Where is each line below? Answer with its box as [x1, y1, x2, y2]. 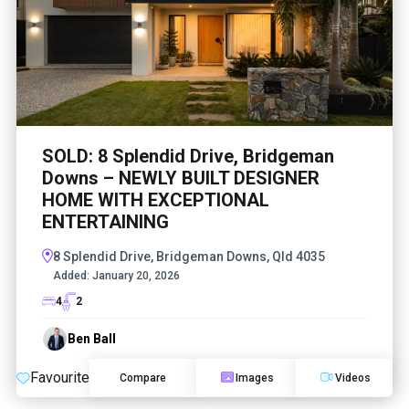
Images [235, 371, 274, 384]
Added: [53, 268, 89, 282]
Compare [120, 371, 166, 384]
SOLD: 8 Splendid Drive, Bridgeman [42, 144, 334, 167]
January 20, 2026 [89, 268, 180, 282]
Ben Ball [68, 330, 116, 346]
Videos [334, 371, 371, 384]
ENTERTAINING [42, 210, 169, 233]
